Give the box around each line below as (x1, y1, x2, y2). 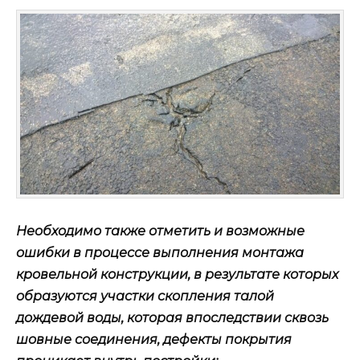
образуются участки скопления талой (16, 288, 274, 304)
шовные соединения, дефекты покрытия (16, 331, 292, 347)
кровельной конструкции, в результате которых (16, 266, 338, 282)
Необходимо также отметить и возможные (16, 223, 305, 239)
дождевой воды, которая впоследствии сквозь (16, 309, 329, 325)
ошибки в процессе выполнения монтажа (16, 244, 304, 260)
